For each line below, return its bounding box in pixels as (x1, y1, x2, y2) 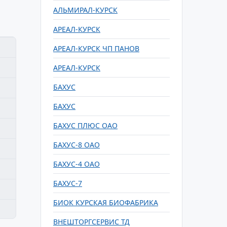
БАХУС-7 (53, 178, 82, 188)
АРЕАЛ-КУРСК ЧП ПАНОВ (53, 44, 139, 53)
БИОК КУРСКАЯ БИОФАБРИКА (53, 198, 158, 207)
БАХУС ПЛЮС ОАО (53, 121, 118, 130)
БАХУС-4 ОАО (53, 159, 100, 169)
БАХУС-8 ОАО (53, 140, 100, 149)
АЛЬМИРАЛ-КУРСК (53, 5, 118, 15)
